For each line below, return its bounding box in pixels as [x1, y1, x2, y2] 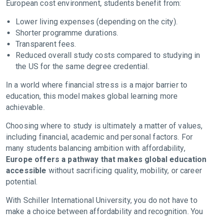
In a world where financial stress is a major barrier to [6, 80, 188, 90]
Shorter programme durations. [16, 28, 121, 37]
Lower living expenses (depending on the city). [16, 17, 180, 26]
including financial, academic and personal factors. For [6, 132, 193, 142]
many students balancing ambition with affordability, [6, 143, 185, 153]
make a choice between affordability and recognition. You [6, 206, 203, 216]
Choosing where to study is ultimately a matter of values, [6, 121, 203, 130]
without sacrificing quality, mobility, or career [46, 165, 202, 175]
